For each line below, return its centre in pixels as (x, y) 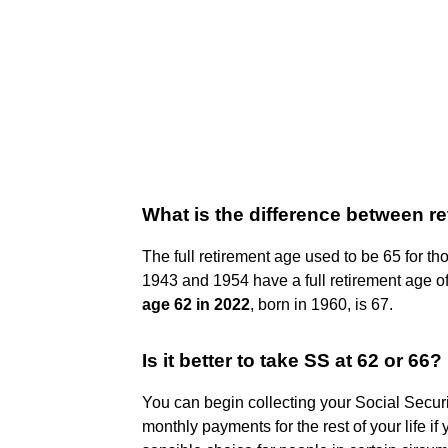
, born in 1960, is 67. (321, 304)
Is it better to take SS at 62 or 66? (292, 360)
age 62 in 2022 (196, 304)
